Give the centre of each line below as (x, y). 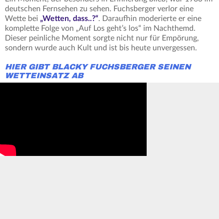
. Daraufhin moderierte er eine (150, 19)
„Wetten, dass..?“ (69, 19)
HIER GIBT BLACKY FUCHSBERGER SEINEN (98, 67)
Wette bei (22, 19)
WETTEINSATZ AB (44, 76)
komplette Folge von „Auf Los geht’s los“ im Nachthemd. (100, 29)
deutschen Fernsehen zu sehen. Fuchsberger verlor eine (99, 9)
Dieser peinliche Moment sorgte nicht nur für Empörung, (102, 38)
